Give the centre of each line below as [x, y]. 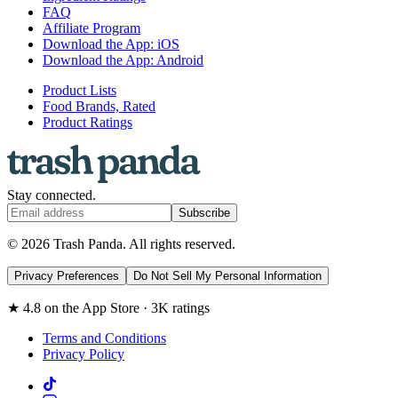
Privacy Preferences [67, 276]
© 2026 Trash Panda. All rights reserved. [121, 244]
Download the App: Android [123, 60]
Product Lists [80, 91]
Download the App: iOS [111, 44]
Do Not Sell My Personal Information [227, 276]
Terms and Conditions [104, 338]
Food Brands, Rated [99, 107]
